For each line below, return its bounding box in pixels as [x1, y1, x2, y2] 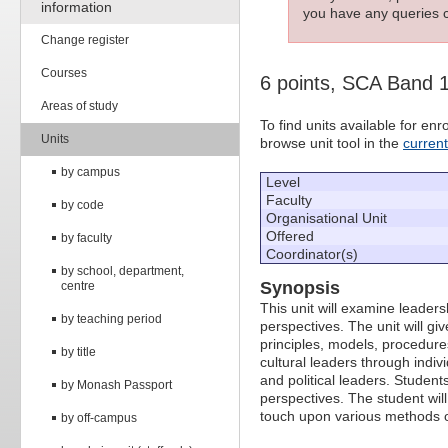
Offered [266, 228, 314, 245]
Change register [41, 32, 129, 47]
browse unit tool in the [260, 135, 403, 152]
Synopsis [260, 278, 340, 299]
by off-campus [61, 410, 137, 425]
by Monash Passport [61, 377, 172, 392]
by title [61, 344, 96, 359]
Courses [41, 65, 87, 80]
